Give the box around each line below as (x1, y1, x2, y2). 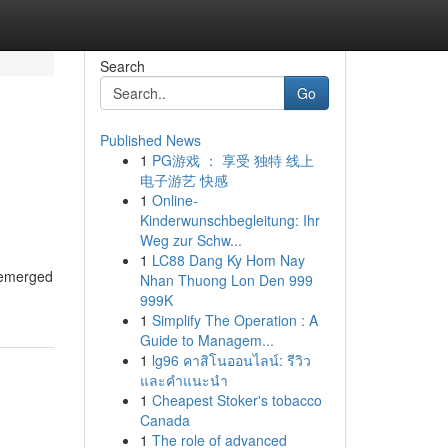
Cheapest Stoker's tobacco (151, 390, 322, 410)
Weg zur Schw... (139, 230, 242, 250)
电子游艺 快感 (139, 170, 228, 190)
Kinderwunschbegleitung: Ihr (139, 210, 320, 230)
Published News (99, 130, 201, 150)
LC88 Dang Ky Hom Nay (151, 250, 305, 270)
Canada (139, 410, 190, 430)
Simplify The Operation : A (151, 310, 318, 330)
